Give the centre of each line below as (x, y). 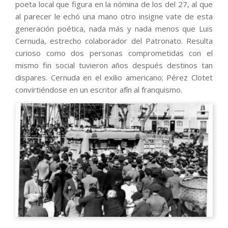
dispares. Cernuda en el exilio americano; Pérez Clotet (114, 78)
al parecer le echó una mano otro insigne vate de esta (114, 17)
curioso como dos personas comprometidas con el (114, 53)
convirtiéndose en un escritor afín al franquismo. (99, 90)
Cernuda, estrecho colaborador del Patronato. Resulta (114, 41)
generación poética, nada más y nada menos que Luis (114, 29)
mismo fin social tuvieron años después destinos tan (114, 65)
